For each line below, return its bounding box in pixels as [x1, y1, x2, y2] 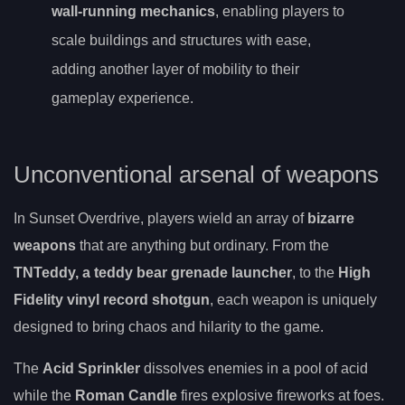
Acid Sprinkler [42, 360, 140, 376]
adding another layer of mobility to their [52, 61, 299, 78]
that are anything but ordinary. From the [76, 237, 329, 253]
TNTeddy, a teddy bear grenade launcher [14, 264, 292, 280]
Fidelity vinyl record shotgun [14, 291, 210, 307]
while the [14, 387, 75, 403]
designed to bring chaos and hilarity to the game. [14, 318, 324, 334]
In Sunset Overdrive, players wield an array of [14, 210, 307, 226]
